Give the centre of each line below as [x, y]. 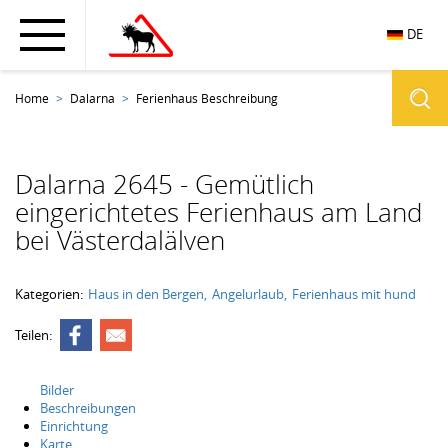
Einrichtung [74, 426]
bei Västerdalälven [120, 240]
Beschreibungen [88, 408]
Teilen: [35, 335]
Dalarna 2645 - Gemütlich [164, 184]
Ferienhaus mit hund [354, 294]
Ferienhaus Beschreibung [207, 98]
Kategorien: [49, 294]
